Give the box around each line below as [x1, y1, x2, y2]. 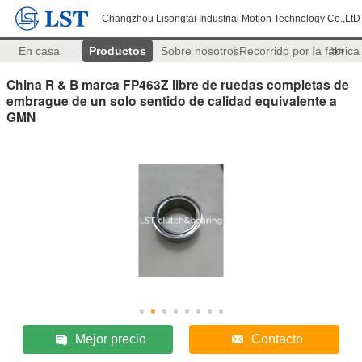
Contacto [250, 331, 303, 346]
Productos [88, 44, 146, 57]
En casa [18, 44, 60, 57]
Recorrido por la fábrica [238, 44, 360, 57]
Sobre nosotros [160, 44, 239, 57]
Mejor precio [75, 331, 147, 346]
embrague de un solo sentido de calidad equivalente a [6, 90, 337, 110]
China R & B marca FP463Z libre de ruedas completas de [6, 74, 349, 94]
